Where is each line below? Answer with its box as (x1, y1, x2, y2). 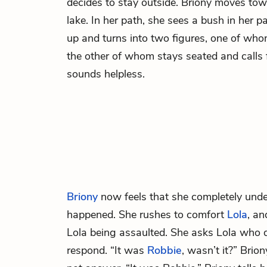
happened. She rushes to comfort (67, 207, 227, 222)
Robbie (147, 243, 182, 257)
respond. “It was (67, 243, 147, 257)
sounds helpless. (67, 67, 145, 81)
